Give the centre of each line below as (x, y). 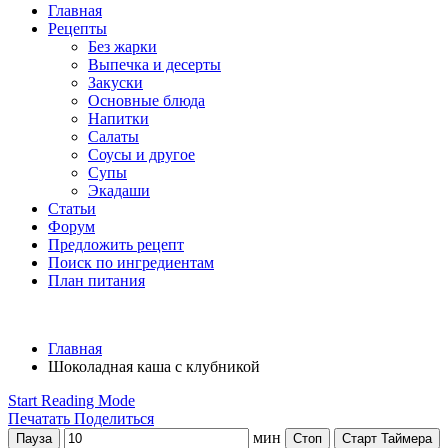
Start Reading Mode (71, 400)
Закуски (115, 82)
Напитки (118, 118)
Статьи (72, 208)
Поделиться (114, 418)
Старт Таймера (387, 438)
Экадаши (119, 190)
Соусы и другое (141, 154)
